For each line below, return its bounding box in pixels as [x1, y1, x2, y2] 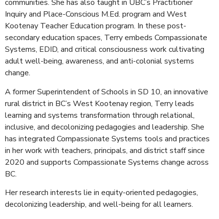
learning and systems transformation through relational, [5, 109, 195, 121]
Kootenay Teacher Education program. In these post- [5, 21, 186, 32]
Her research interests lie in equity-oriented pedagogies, [5, 187, 198, 198]
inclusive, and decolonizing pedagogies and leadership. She [5, 121, 204, 132]
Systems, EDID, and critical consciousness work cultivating [5, 44, 204, 55]
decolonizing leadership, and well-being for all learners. [5, 198, 193, 210]
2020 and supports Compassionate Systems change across [5, 156, 209, 168]
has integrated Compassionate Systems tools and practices [5, 133, 210, 144]
